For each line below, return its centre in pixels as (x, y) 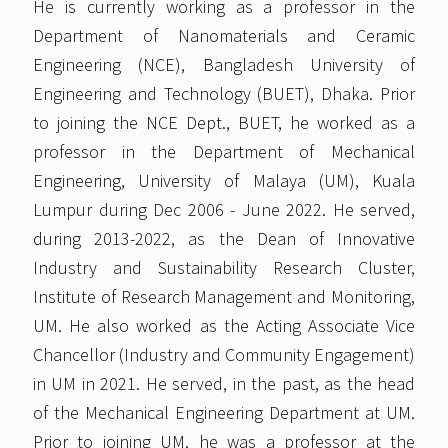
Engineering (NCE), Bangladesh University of (224, 65)
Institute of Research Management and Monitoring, (224, 297)
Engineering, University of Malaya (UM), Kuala (224, 181)
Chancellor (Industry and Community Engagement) (224, 355)
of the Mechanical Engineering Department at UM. (224, 413)
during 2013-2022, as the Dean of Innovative (224, 239)
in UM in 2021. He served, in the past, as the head (224, 384)
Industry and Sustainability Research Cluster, (224, 268)
